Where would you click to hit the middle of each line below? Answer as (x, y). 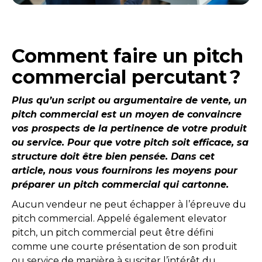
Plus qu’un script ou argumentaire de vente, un (129, 100)
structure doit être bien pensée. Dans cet (113, 156)
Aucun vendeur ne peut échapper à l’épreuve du (129, 204)
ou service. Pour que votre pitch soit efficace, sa (130, 142)
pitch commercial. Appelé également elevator (119, 218)
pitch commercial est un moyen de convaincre (127, 114)
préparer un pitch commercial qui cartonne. (120, 185)
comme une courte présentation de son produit (125, 247)
